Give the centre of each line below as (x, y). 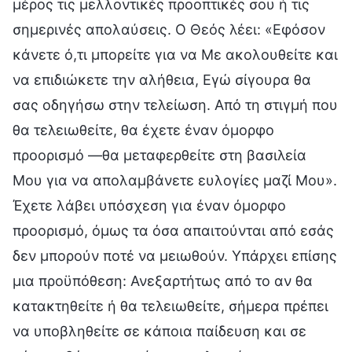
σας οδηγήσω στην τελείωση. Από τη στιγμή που (175, 104)
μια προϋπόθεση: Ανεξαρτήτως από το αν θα (163, 280)
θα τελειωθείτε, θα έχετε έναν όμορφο (143, 130)
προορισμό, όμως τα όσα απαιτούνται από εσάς (173, 230)
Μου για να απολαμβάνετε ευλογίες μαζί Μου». (175, 180)
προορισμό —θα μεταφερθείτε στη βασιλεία (159, 155)
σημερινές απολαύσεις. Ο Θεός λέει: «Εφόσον (169, 29)
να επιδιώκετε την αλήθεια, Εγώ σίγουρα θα (162, 79)
